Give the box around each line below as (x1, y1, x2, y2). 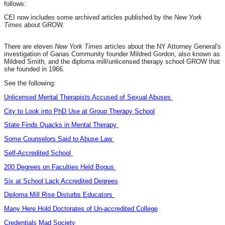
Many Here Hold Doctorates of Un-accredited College (4, 205, 158, 213)
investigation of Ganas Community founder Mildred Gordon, (4, 50, 178, 58)
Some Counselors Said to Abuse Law (4, 135, 114, 143)
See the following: (4, 79, 56, 87)
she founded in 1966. (4, 65, 65, 73)
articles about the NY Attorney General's (104, 43, 221, 51)
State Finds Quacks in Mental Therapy (4, 121, 119, 129)
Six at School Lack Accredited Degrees (4, 177, 118, 185)
